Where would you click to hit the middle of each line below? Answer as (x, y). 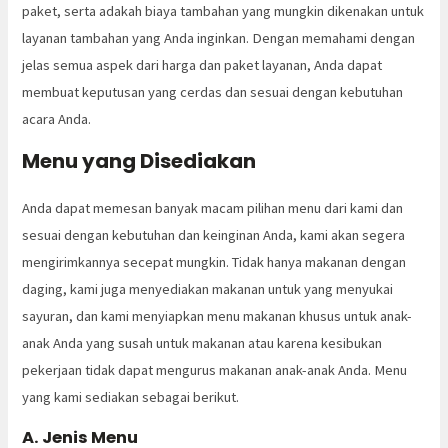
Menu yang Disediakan (139, 161)
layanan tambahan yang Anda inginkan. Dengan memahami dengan (219, 37)
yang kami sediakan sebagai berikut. (131, 397)
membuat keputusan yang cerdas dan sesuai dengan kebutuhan (213, 91)
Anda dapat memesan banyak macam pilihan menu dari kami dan (213, 208)
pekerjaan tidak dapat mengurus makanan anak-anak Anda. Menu (215, 370)
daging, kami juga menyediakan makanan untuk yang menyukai (208, 289)
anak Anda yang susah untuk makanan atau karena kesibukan (202, 343)
